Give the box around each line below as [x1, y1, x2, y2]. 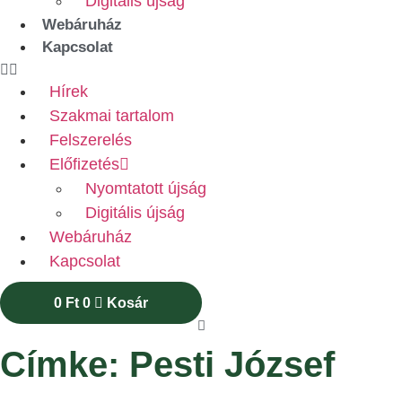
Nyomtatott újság [85, 179, 206, 197]
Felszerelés [49, 130, 132, 149]
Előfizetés [49, 154, 119, 173]
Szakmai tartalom [49, 106, 174, 125]
